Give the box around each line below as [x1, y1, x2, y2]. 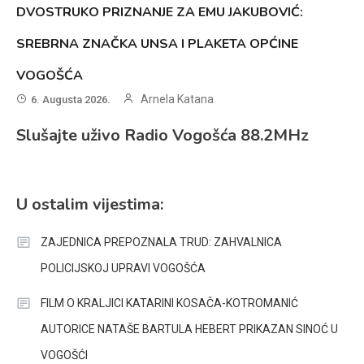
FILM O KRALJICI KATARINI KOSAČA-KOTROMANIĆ [41, 297, 298, 310]
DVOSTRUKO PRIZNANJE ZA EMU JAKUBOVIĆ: [16, 3, 304, 22]
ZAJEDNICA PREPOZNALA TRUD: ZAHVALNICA [41, 236, 282, 249]
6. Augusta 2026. [31, 93, 111, 106]
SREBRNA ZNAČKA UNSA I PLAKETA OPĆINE [16, 35, 299, 54]
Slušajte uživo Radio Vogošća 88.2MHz [16, 124, 309, 147]
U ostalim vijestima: [16, 193, 163, 216]
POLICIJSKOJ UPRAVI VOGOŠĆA [41, 262, 206, 275]
